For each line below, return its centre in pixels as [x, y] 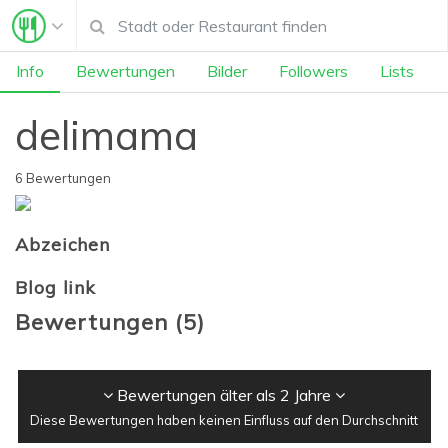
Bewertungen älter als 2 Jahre [224, 394]
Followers [313, 71]
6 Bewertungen [63, 177]
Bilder [227, 71]
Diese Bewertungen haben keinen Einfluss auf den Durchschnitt [224, 419]
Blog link [56, 287]
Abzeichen [63, 245]
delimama [106, 134]
